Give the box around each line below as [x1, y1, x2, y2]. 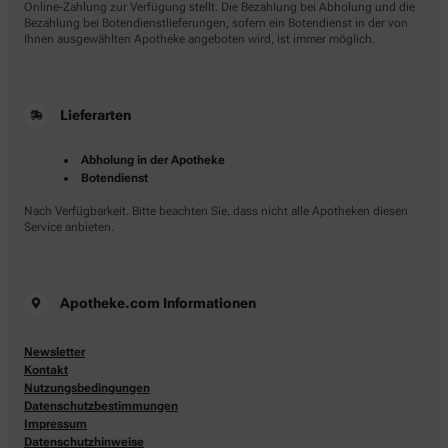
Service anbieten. [24, 220, 114, 235]
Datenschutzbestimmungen [24, 399, 178, 414]
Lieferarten [60, 107, 131, 124]
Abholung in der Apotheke [81, 153, 225, 168]
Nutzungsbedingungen [24, 381, 150, 396]
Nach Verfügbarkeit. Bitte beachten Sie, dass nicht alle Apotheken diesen [24, 204, 408, 219]
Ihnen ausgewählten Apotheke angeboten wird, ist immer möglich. [24, 32, 375, 47]
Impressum [24, 417, 87, 432]
